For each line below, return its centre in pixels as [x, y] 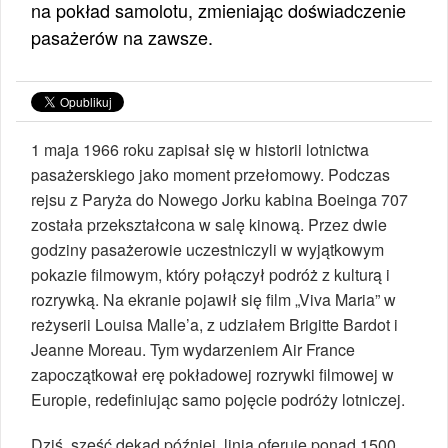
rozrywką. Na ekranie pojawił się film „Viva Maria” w [213, 299]
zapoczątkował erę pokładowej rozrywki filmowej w [212, 374]
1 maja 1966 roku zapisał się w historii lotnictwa [200, 149]
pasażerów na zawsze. [122, 36]
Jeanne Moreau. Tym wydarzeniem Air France [193, 349]
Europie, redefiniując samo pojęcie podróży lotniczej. [218, 399]
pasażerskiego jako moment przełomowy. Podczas [210, 174]
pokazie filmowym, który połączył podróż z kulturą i [210, 274]
